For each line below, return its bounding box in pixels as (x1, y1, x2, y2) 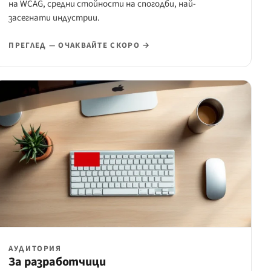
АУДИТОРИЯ (8, 243, 62, 255)
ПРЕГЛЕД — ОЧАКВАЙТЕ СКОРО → (8, 40, 151, 51)
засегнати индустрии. (8, 11, 100, 25)
